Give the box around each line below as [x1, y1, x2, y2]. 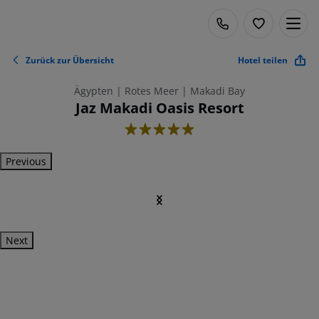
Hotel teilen [238, 53, 288, 66]
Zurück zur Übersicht [26, 53, 114, 66]
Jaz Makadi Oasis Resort [75, 98, 244, 117]
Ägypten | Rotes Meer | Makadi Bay [74, 84, 245, 98]
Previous [6, 155, 46, 168]
